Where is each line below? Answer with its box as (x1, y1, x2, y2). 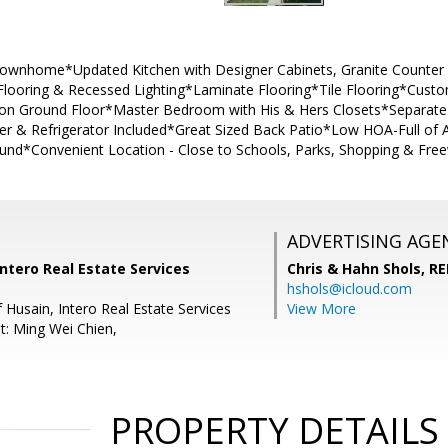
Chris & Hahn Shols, (287, 259, 429, 278)
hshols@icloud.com (287, 279, 412, 298)
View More (287, 299, 356, 318)
